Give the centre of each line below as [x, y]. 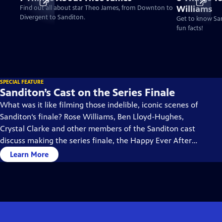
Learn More [29, 154]
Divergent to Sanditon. [53, 17]
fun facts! [190, 28]
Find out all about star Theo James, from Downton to [96, 8]
